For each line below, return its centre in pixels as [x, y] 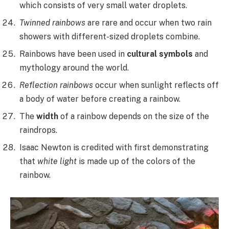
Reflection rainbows [56, 85]
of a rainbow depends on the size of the [134, 117]
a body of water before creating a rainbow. [100, 99]
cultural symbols [160, 54]
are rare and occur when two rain [148, 23]
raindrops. [38, 130]
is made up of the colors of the [136, 162]
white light [57, 162]
